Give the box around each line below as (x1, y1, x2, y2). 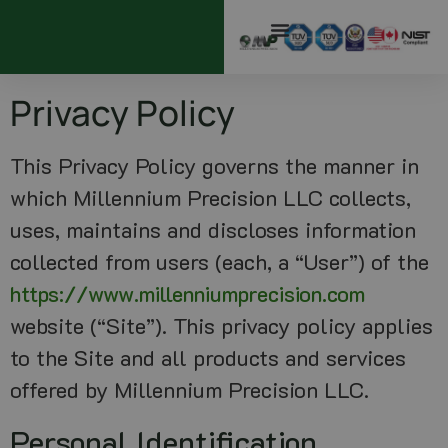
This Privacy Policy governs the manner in (10, 151, 419, 181)
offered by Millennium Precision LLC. (10, 375, 369, 405)
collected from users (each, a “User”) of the (10, 247, 429, 277)
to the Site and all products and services (10, 343, 406, 373)
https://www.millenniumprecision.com (10, 279, 365, 309)
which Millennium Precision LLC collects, (10, 183, 411, 213)
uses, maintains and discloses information (10, 215, 416, 245)
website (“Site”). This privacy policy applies (10, 311, 433, 341)
